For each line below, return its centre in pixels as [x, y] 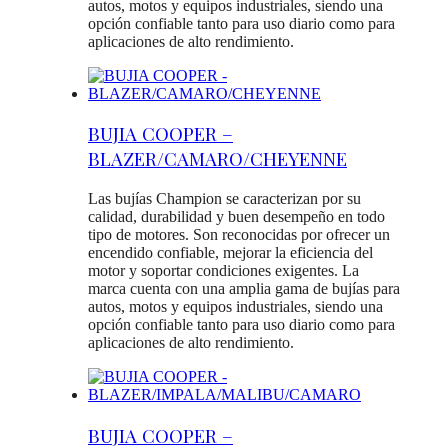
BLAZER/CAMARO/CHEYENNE [217, 159]
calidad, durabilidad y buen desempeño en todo [236, 216]
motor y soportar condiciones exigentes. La [223, 270]
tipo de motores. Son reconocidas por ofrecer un [239, 234]
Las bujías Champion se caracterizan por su [224, 198]
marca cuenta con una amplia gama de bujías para [244, 288]
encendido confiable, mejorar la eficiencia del [230, 252]
